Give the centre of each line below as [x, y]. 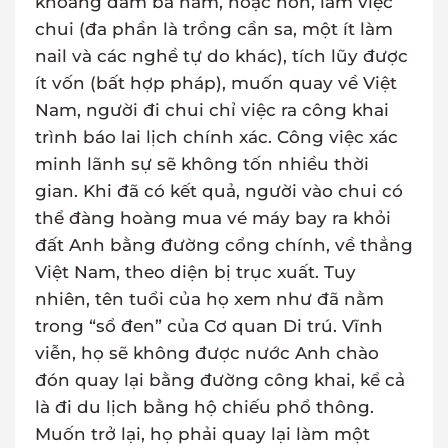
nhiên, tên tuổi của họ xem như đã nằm [209, 299]
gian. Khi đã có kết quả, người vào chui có [219, 191]
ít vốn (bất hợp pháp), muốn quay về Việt [216, 83]
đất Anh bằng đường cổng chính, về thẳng [224, 245]
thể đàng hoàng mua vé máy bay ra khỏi [213, 218]
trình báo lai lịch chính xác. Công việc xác [216, 137]
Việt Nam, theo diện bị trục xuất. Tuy [195, 272]
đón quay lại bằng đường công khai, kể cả [220, 380]
